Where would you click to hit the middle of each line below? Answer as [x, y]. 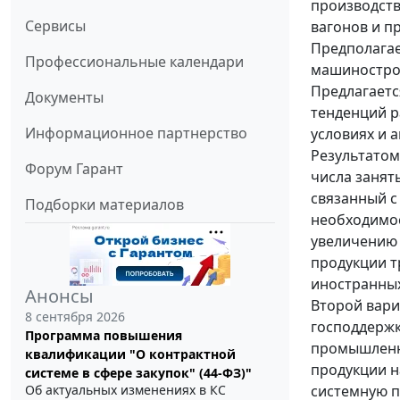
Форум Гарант [74, 168]
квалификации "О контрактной [130, 354]
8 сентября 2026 [75, 316]
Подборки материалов [104, 204]
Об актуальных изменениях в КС [125, 389]
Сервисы [55, 25]
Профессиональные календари [134, 61]
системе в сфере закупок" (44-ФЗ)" [138, 372]
